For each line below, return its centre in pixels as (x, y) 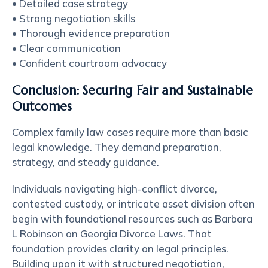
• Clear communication (66, 48)
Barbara (234, 219)
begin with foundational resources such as (113, 219)
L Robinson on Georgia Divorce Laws (98, 234)
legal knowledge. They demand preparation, (117, 147)
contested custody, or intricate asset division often (133, 204)
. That (197, 234)
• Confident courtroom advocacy (89, 63)
